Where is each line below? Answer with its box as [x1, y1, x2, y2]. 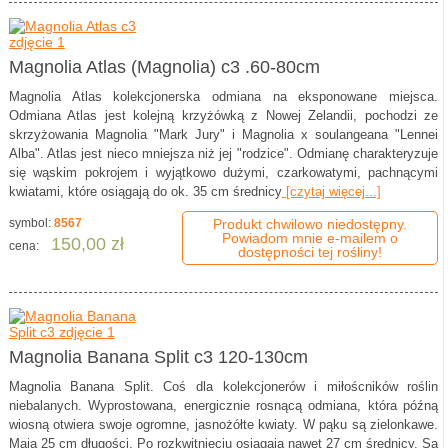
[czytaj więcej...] [281, 184, 381, 200]
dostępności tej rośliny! [238, 244, 383, 261]
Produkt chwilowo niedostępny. [213, 216, 408, 233]
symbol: [8, 216, 54, 231]
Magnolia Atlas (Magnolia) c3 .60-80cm [8, 57, 320, 78]
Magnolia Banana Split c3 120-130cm [8, 347, 308, 368]
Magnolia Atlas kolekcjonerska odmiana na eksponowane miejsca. [8, 89, 439, 105]
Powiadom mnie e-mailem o [222, 230, 399, 247]
